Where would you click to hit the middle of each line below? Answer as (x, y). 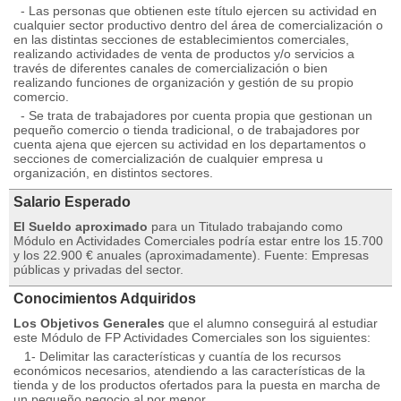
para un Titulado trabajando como (245, 226)
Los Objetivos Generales (91, 323)
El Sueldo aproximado (81, 226)
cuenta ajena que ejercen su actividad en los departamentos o (190, 144)
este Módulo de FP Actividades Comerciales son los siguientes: (192, 337)
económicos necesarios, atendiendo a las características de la (189, 371)
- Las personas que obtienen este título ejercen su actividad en (195, 11)
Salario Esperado (72, 202)
